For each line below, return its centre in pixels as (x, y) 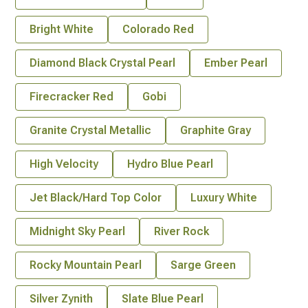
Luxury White (224, 197)
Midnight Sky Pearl (77, 231)
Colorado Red (158, 29)
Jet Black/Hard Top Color (96, 197)
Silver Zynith (61, 298)
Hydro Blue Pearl (170, 164)
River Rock (181, 231)
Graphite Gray (216, 130)
